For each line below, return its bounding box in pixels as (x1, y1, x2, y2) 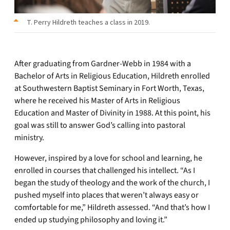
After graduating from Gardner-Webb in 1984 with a (14, 58, 191, 69)
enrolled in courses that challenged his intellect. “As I (14, 165, 195, 176)
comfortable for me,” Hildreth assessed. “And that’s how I (14, 202, 210, 213)
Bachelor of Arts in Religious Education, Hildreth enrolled (14, 70, 210, 82)
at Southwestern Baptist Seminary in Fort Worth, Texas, (14, 83, 204, 94)
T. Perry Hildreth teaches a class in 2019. (27, 17, 150, 28)
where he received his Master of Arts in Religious (14, 95, 180, 106)
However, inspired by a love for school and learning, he (14, 152, 202, 164)
